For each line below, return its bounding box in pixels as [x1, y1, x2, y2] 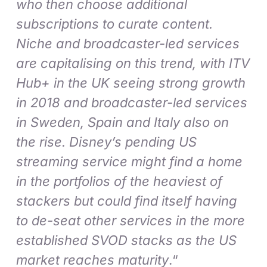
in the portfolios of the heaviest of [16, 173, 223, 190]
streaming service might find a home [16, 154, 243, 170]
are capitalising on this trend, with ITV [16, 55, 250, 72]
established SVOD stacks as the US [16, 232, 237, 249]
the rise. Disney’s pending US [16, 134, 197, 150]
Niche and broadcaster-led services [16, 36, 240, 52]
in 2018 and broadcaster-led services [16, 95, 248, 111]
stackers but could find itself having [16, 193, 238, 209]
